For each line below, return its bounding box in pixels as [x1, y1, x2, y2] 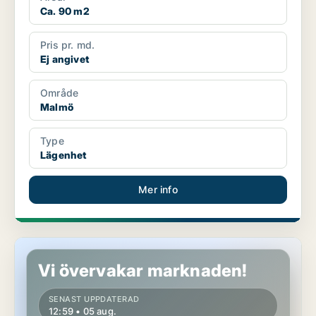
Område [40, 87, 79, 99]
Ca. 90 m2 [40, 5, 90, 18]
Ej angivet [40, 53, 89, 66]
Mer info [138, 183, 178, 196]
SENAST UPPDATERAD [49, 294, 140, 305]
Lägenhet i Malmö [15, 238, 99, 250]
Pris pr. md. [40, 39, 95, 51]
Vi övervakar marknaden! [38, 260, 248, 281]
